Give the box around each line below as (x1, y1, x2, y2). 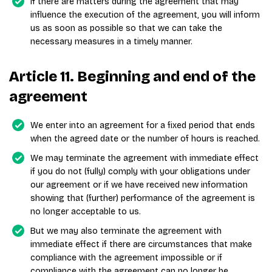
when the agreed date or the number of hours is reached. (30, 134, 260, 144)
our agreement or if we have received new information (30, 180, 248, 190)
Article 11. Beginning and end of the (9, 68, 256, 85)
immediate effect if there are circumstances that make (30, 239, 252, 250)
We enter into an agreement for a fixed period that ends (30, 120, 255, 131)
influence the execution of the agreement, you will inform (30, 10, 260, 20)
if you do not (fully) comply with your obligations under (30, 166, 250, 177)
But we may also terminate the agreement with (30, 226, 222, 236)
